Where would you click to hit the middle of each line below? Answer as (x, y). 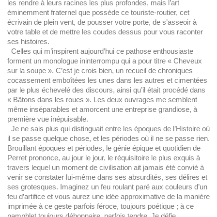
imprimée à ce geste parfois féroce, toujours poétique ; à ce (101, 206)
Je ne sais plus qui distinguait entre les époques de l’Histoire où (108, 129)
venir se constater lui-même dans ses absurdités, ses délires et (107, 177)
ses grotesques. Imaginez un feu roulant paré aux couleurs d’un (107, 187)
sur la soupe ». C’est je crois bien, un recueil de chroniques (100, 71)
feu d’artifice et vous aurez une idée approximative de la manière (108, 197)
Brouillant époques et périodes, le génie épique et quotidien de (104, 148)
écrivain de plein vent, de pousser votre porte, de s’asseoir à (102, 22)
